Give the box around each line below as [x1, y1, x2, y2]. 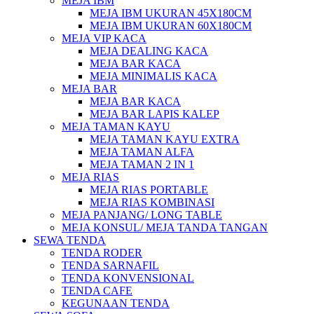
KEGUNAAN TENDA [62, 297, 170, 309]
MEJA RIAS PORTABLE [90, 184, 208, 196]
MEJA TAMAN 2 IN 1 [90, 158, 194, 170]
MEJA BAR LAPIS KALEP [90, 108, 219, 120]
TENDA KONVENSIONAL [62, 272, 194, 284]
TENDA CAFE [62, 285, 132, 296]
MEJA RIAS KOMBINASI [90, 196, 214, 208]
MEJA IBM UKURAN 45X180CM [90, 7, 252, 19]
